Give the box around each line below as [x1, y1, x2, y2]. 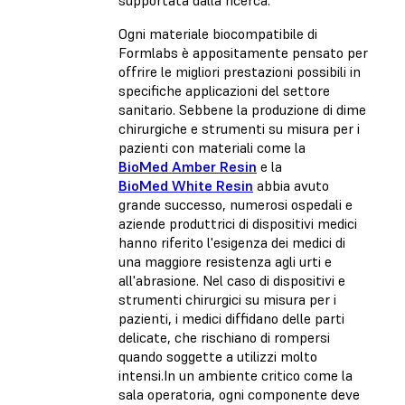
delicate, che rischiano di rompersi [118, 328, 330, 347]
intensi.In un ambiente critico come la [118, 366, 353, 385]
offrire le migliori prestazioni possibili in [118, 62, 361, 81]
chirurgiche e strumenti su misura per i [118, 119, 360, 138]
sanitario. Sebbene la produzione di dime [118, 100, 366, 119]
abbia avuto [253, 176, 329, 195]
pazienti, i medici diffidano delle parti [118, 309, 344, 328]
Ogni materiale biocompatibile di [118, 24, 317, 43]
